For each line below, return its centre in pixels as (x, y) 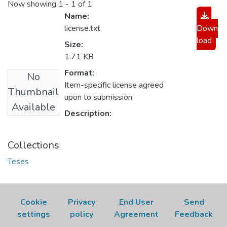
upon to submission (98, 98)
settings (34, 215)
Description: (88, 114)
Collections (33, 145)
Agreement (137, 215)
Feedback (194, 215)
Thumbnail (33, 92)
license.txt (82, 29)
